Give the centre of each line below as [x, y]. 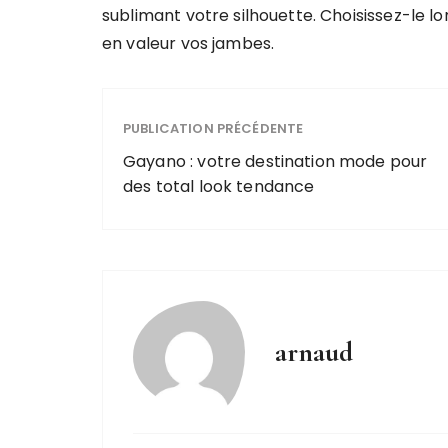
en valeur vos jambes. [188, 44]
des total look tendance [219, 187]
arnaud [314, 352]
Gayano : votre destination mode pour [275, 162]
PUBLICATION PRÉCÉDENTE [213, 129]
